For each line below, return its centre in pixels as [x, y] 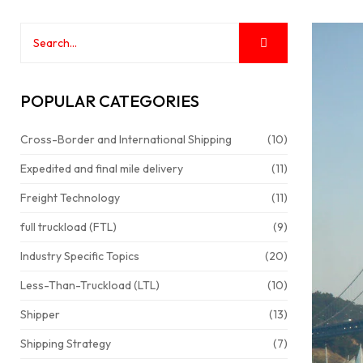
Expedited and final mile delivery [102, 169]
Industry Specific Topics [80, 256]
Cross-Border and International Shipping [126, 139]
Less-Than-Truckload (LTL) [90, 285]
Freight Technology [70, 198]
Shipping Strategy [66, 344]
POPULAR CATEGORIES [110, 101]
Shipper [40, 314]
